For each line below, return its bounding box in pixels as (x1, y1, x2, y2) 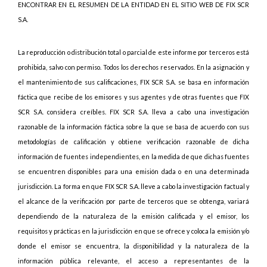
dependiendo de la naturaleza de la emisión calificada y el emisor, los (18, 212, 249, 220)
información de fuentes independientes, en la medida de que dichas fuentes (18, 153, 249, 160)
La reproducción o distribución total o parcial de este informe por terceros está (18, 48, 249, 56)
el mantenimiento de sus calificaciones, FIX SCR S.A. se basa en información (18, 78, 249, 86)
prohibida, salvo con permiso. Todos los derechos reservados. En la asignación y (18, 63, 249, 71)
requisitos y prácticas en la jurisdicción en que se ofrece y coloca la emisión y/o (18, 227, 249, 235)
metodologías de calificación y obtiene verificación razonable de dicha (18, 138, 249, 145)
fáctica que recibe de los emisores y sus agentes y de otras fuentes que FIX (18, 93, 249, 101)
